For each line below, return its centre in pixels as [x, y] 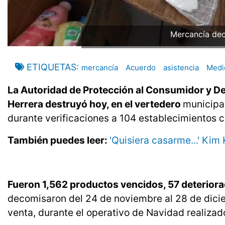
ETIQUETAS [51, 67]
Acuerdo [141, 68]
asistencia [181, 68]
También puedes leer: [59, 140]
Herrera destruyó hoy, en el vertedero [95, 104]
